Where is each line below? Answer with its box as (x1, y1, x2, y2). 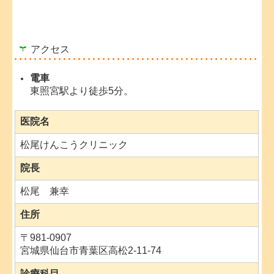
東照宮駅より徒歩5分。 (30, 86, 134, 97)
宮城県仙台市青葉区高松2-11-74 (20, 245, 162, 256)
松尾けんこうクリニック (20, 139, 128, 150)
